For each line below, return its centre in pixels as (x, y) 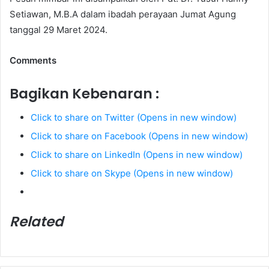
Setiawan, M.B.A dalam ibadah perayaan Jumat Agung (123, 14)
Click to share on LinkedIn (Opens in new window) (137, 155)
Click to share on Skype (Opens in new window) (132, 174)
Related (37, 222)
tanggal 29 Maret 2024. (59, 29)
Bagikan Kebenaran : (84, 93)
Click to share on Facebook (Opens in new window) (139, 136)
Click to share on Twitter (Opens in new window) (134, 118)
